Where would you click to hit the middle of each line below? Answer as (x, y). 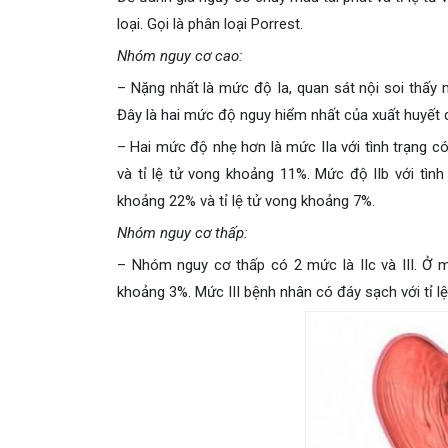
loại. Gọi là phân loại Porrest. (210, 24)
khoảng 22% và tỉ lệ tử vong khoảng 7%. (246, 201)
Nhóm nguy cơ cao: (180, 56)
